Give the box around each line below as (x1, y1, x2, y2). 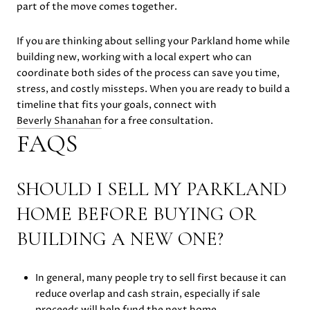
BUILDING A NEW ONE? (17, 227, 224, 251)
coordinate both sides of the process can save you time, (17, 66, 280, 80)
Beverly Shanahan (17, 113, 102, 127)
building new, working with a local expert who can (17, 50, 252, 64)
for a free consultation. (102, 113, 213, 127)
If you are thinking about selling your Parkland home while (17, 34, 290, 48)
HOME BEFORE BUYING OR (17, 202, 257, 226)
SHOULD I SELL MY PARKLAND (17, 177, 286, 201)
